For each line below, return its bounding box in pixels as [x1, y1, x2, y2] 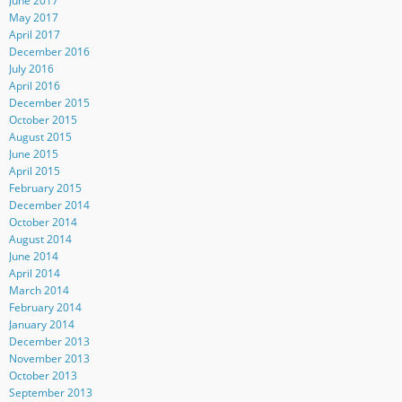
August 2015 [8, 128, 72, 144]
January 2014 [8, 316, 74, 332]
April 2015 [8, 162, 60, 179]
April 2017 [8, 26, 60, 42]
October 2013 [8, 367, 77, 383]
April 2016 [8, 77, 60, 93]
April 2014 [8, 265, 60, 281]
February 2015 [8, 179, 82, 196]
